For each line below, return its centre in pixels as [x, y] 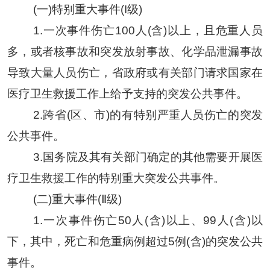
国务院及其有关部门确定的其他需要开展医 [153, 157]
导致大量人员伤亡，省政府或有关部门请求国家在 [135, 72]
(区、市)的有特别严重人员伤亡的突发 [165, 115]
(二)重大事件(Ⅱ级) [77, 199]
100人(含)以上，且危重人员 [189, 30]
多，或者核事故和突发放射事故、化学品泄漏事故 [135, 51]
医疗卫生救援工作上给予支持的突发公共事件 [121, 93]
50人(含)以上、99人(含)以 [190, 220]
